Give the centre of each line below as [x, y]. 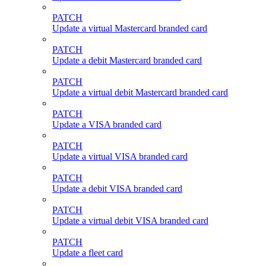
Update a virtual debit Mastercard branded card [140, 92]
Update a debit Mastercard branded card [127, 60]
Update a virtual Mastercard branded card [130, 28]
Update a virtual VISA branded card [120, 156]
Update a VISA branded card [107, 124]
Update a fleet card [88, 253]
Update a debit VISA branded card [117, 189]
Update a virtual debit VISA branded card [130, 221]
